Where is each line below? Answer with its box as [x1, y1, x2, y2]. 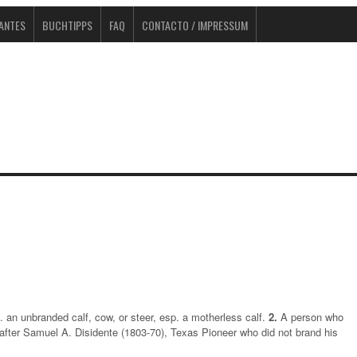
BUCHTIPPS [42, 17, 92, 33]
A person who [277, 308, 343, 324]
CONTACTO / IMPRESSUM [142, 17, 248, 33]
